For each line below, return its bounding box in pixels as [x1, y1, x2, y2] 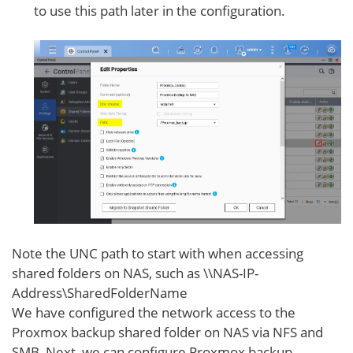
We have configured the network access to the [12, 303, 295, 321]
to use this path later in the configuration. [34, 2, 285, 20]
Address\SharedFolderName [12, 283, 188, 302]
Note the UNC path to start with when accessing [12, 243, 303, 262]
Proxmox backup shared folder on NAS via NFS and [12, 322, 323, 341]
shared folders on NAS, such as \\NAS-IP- [12, 263, 258, 282]
